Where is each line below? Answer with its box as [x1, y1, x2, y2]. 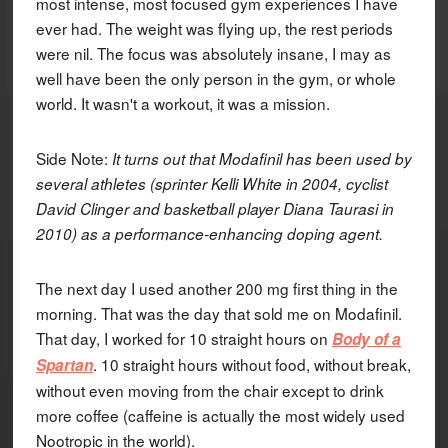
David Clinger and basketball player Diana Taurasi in [35, 197, 394, 219]
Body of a [331, 327, 401, 350]
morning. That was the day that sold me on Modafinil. [35, 301, 402, 324]
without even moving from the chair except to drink [35, 378, 384, 401]
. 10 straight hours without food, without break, [92, 352, 411, 375]
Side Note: [35, 146, 112, 169]
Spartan [35, 353, 93, 376]
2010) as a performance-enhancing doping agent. [35, 222, 383, 244]
